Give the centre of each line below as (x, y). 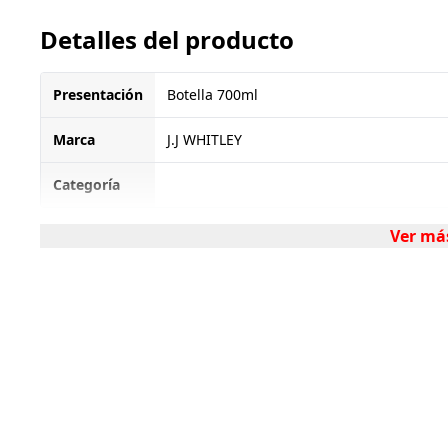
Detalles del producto (167, 39)
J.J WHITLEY (205, 139)
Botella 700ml (213, 94)
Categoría (86, 184)
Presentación (98, 94)
